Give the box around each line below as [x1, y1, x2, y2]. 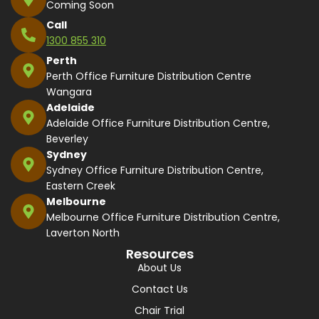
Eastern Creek [46, 178, 115, 193]
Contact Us [131, 281, 188, 296]
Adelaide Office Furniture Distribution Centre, [46, 115, 270, 130]
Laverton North [46, 225, 120, 240]
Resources [125, 244, 194, 263]
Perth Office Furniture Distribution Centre [46, 68, 251, 83]
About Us [137, 260, 182, 275]
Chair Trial [135, 303, 184, 318]
